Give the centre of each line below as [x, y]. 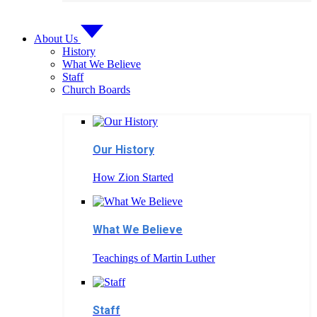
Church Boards [96, 89]
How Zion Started [133, 178]
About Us [56, 38]
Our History [123, 149]
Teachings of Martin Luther [154, 258]
